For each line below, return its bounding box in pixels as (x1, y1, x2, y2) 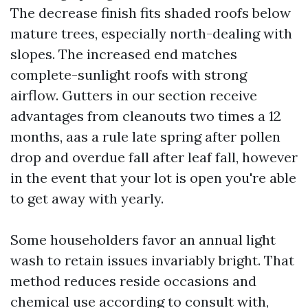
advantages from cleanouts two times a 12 (10, 107, 281, 124)
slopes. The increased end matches (10, 45, 237, 63)
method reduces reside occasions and (10, 272, 256, 289)
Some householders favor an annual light (10, 231, 276, 248)
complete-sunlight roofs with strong (10, 66, 247, 83)
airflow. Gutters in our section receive (10, 87, 257, 104)
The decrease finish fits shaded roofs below (10, 4, 291, 21)
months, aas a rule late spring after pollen (10, 128, 280, 145)
